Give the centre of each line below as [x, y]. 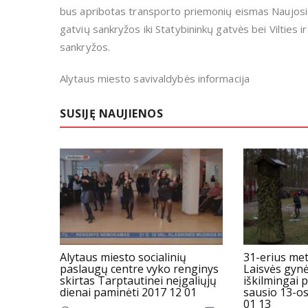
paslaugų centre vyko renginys [139, 268]
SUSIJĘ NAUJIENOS [111, 114]
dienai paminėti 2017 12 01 [128, 292]
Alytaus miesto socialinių [123, 257]
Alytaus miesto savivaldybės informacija [155, 79]
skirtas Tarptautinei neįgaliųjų [138, 280]
